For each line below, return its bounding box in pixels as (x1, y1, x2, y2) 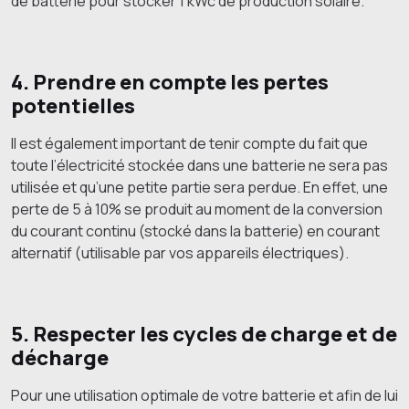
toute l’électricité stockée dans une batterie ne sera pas (11, 155, 388, 176)
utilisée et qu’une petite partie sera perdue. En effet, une (11, 177, 388, 198)
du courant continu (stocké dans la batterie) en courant (11, 221, 380, 242)
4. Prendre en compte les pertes (11, 68, 329, 97)
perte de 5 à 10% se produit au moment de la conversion (11, 199, 383, 220)
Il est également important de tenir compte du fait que (11, 133, 368, 154)
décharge (11, 343, 112, 372)
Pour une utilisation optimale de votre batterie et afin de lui (11, 385, 398, 406)
